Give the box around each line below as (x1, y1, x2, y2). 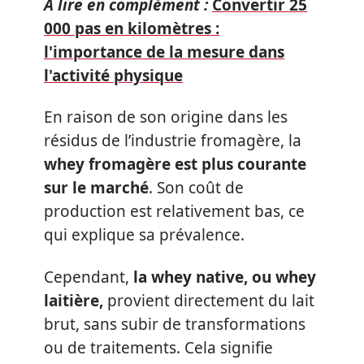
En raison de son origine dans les (44, 106, 288, 128)
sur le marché (44, 177, 149, 198)
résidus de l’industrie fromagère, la (44, 130, 301, 151)
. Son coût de (149, 177, 244, 198)
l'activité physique (44, 64, 183, 86)
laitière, (44, 289, 103, 311)
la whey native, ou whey (133, 266, 316, 288)
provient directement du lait (103, 289, 314, 311)
